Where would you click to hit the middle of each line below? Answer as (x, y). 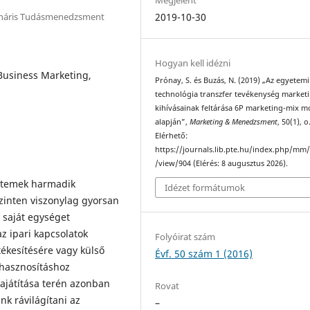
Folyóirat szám (185, 237)
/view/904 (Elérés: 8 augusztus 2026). (222, 163)
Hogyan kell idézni (193, 63)
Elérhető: (172, 135)
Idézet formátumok (205, 188)
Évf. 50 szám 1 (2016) (204, 254)
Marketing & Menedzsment (234, 121)
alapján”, (173, 121)
